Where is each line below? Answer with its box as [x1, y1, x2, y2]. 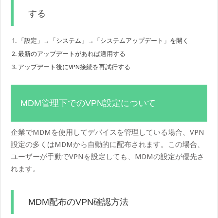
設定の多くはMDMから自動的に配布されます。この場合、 [11, 140, 205, 149]
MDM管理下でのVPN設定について [20, 98, 156, 109]
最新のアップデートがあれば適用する [18, 50, 126, 58]
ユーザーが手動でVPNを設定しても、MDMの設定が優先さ [11, 152, 205, 162]
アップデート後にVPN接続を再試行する [18, 63, 131, 71]
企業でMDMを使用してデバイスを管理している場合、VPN [11, 128, 205, 137]
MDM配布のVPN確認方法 [28, 197, 129, 207]
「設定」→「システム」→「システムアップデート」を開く [18, 37, 189, 45]
